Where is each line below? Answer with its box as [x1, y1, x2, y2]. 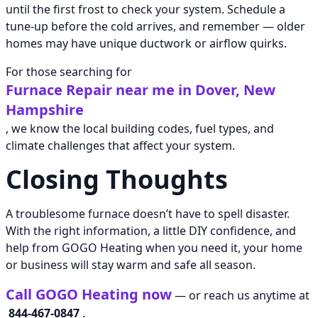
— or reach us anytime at [172, 287, 309, 304]
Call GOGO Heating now [6, 285, 172, 305]
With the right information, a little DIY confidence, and [6, 223, 296, 239]
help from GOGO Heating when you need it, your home [6, 240, 302, 256]
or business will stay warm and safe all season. [6, 257, 256, 273]
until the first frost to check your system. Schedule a [6, 1, 285, 18]
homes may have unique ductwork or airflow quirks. [6, 35, 287, 52]
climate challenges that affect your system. [6, 138, 235, 154]
